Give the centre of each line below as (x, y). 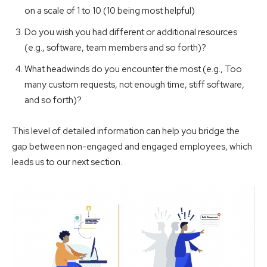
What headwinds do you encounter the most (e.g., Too (133, 69)
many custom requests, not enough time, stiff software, (134, 84)
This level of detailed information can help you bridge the (126, 131)
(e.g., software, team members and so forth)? (115, 47)
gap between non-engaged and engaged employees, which (132, 146)
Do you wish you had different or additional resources (131, 32)
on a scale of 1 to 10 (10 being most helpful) (110, 10)
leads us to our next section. (67, 162)
